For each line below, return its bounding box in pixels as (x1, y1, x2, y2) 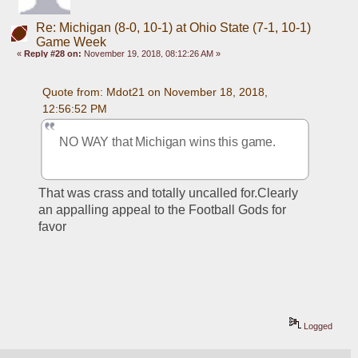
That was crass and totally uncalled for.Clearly (38, 186, 299, 201)
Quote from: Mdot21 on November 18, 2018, (42, 85, 268, 98)
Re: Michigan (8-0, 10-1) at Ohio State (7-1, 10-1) (35, 20, 311, 34)
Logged (301, 321, 333, 332)
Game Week (35, 34, 106, 49)
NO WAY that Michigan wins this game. (59, 135, 276, 149)
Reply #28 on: (24, 48, 82, 58)
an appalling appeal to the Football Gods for (38, 203, 287, 217)
